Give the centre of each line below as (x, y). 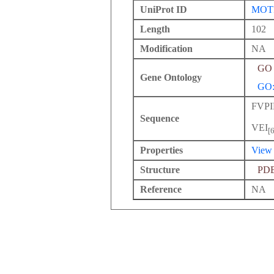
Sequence (160, 118)
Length (155, 29)
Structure (160, 170)
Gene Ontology (171, 77)
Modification (166, 49)
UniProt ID (164, 9)
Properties (161, 150)
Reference (161, 189)
